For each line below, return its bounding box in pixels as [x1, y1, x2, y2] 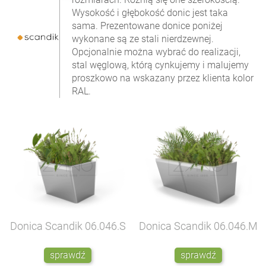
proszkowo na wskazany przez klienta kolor [72, 72, 254, 84]
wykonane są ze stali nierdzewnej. [72, 33, 214, 45]
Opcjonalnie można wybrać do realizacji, [72, 46, 241, 58]
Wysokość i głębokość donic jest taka [72, 7, 229, 18]
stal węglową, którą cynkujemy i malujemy [72, 59, 249, 71]
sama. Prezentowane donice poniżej [72, 20, 223, 31]
